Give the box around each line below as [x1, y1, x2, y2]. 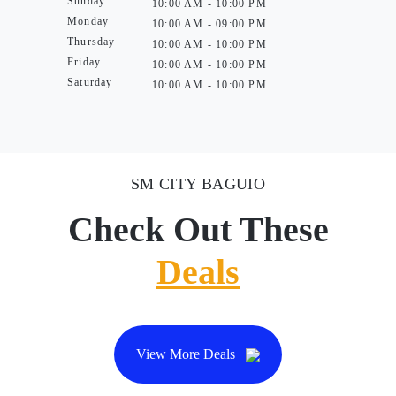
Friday [67, 56, 102, 68]
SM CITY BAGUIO [130, 175, 266, 193]
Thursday [67, 35, 116, 48]
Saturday [67, 76, 113, 88]
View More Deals [136, 346, 239, 362]
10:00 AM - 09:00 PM [152, 18, 267, 30]
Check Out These [67, 209, 329, 249]
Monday [67, 15, 110, 27]
